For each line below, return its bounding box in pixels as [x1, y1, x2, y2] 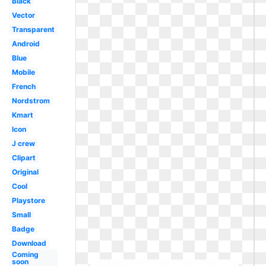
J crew [11, 139, 35, 148]
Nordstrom [11, 96, 50, 105]
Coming [11, 250, 39, 259]
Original [11, 167, 39, 176]
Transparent [11, 25, 55, 34]
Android [11, 39, 40, 48]
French [11, 82, 36, 91]
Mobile [11, 68, 35, 77]
